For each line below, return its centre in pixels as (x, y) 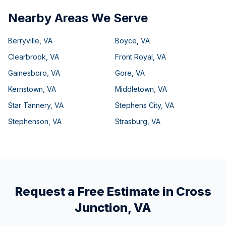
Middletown (134, 89)
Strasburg (131, 121)
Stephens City (138, 105)
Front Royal (134, 57)
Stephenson (28, 121)
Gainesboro (27, 73)
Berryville (24, 41)
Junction (101, 208)
